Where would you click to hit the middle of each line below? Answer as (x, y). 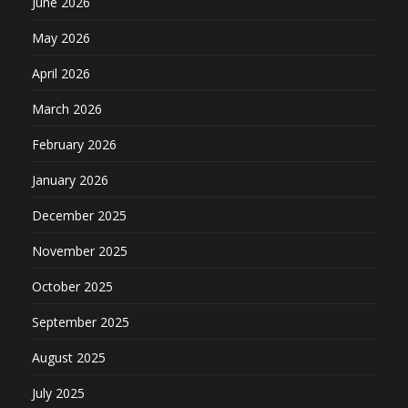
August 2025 (69, 357)
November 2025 (80, 250)
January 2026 (70, 179)
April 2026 (61, 73)
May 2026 (61, 37)
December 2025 (79, 215)
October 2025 (72, 286)
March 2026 (67, 108)
